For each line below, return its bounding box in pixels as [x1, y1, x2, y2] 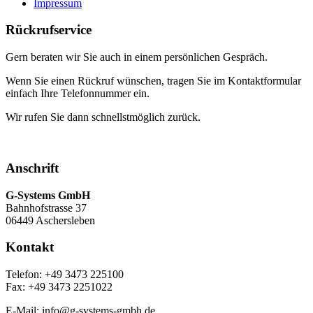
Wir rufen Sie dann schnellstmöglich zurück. [6, 111, 201, 124]
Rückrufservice [6, 22, 92, 38]
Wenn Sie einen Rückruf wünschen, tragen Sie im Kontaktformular [6, 75, 301, 87]
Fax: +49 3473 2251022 [6, 280, 112, 293]
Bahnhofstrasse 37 [6, 201, 87, 214]
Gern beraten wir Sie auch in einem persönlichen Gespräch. [6, 51, 268, 64]
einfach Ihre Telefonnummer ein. [6, 87, 150, 100]
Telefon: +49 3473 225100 [6, 268, 124, 280]
